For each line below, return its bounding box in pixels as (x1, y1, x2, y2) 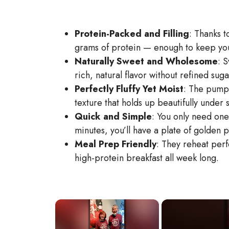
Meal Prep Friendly (75, 137, 156, 151)
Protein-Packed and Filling (75, 27, 189, 40)
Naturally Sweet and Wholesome (75, 54, 218, 68)
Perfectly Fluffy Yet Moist (75, 82, 184, 96)
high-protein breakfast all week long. (75, 151, 219, 165)
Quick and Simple (75, 109, 152, 123)
